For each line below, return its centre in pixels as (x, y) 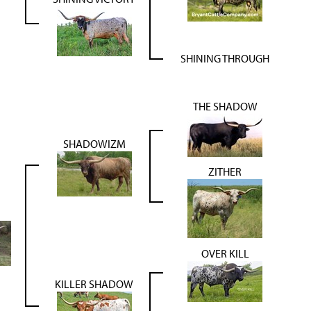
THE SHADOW (225, 106)
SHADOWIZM (94, 143)
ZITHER (225, 171)
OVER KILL (225, 253)
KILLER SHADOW (94, 284)
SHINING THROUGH (225, 58)
